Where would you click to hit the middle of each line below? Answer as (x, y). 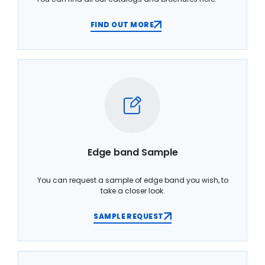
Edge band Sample (132, 152)
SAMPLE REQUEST (129, 216)
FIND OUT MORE (122, 24)
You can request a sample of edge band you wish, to (132, 180)
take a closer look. (132, 190)
